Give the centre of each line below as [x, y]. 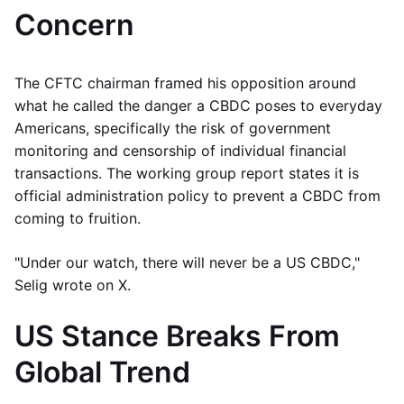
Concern [74, 24]
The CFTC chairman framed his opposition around [185, 83]
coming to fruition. [78, 218]
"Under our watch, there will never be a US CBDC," [187, 262]
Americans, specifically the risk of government [173, 128]
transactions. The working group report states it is [187, 173]
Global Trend [102, 372]
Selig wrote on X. [73, 285]
